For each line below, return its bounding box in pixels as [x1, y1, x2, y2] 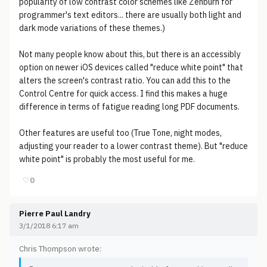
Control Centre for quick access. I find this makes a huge [19, 88, 228, 99]
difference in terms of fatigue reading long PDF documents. [19, 101, 240, 112]
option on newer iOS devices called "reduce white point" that [19, 62, 243, 73]
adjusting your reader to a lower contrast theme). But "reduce [19, 141, 248, 151]
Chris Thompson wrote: [19, 244, 101, 254]
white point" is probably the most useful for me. [19, 154, 195, 164]
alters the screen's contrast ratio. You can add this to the [19, 75, 231, 86]
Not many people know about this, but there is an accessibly [19, 49, 241, 60]
